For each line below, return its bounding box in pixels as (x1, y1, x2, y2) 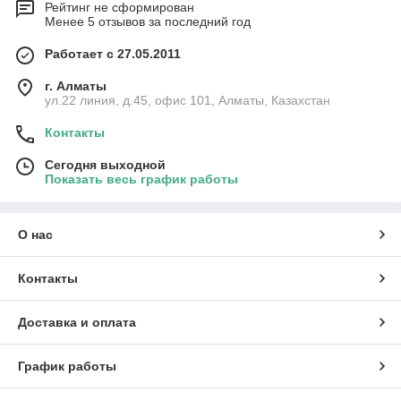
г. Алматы (45, 79, 107, 94)
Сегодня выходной (45, 158, 166, 173)
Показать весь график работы (45, 172, 238, 187)
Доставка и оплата (18, 315, 136, 330)
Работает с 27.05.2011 (45, 47, 181, 62)
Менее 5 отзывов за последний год (45, 14, 251, 30)
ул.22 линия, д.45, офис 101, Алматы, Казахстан (45, 93, 330, 108)
